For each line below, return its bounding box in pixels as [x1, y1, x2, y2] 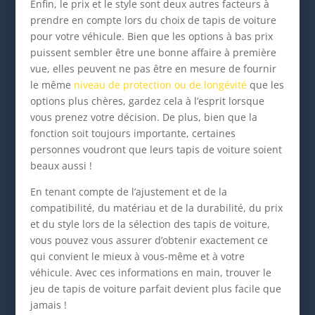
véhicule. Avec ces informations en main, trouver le [30, 266, 271, 280]
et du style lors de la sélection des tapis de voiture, [30, 217, 270, 231]
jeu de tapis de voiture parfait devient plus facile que [30, 282, 281, 296]
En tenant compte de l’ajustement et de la [30, 185, 227, 199]
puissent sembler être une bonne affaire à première [30, 46, 276, 60]
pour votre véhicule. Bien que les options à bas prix [30, 30, 273, 44]
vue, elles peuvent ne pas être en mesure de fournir [30, 62, 276, 76]
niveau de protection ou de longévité [73, 78, 247, 92]
